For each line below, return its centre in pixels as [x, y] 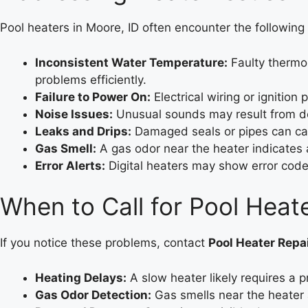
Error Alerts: [70, 165]
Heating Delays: [81, 277]
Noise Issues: [74, 114]
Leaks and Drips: [83, 131]
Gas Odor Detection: [93, 295]
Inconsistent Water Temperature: [131, 62]
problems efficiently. [91, 79]
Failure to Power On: [93, 97]
